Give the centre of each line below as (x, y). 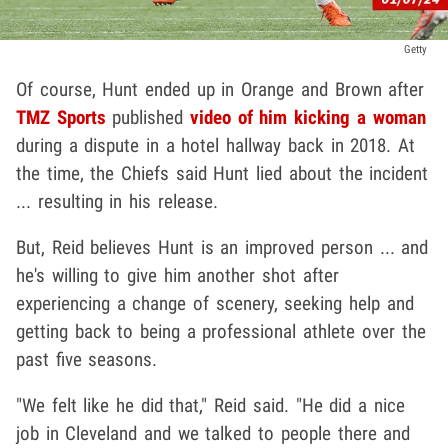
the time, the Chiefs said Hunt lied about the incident (222, 174)
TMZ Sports (61, 118)
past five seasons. (87, 360)
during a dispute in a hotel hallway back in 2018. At (215, 146)
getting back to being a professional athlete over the (221, 332)
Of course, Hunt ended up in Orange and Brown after (220, 90)
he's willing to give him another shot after (177, 276)
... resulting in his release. (117, 202)
